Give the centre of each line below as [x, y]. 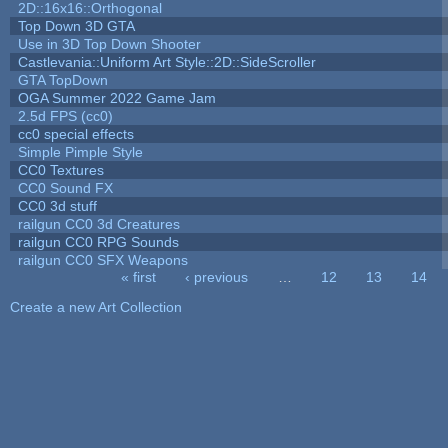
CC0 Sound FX [65, 187]
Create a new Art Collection [95, 306]
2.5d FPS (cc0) [65, 115]
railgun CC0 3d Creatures [98, 223]
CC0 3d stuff [57, 205]
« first [139, 276]
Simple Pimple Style [80, 151]
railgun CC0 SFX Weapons [102, 259]
